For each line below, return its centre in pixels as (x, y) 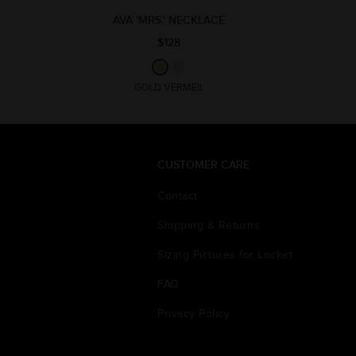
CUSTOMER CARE (203, 164)
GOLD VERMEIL (169, 87)
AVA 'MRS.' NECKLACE (169, 20)
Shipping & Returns (209, 225)
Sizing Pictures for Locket (225, 255)
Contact (178, 196)
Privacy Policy (193, 313)
